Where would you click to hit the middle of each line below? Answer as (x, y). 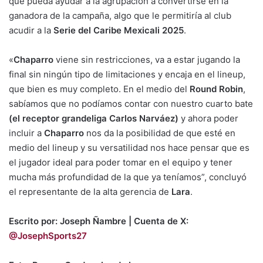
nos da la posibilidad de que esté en (160, 133)
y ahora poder (208, 118)
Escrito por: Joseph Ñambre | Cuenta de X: (99, 221)
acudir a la (31, 30)
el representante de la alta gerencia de (90, 192)
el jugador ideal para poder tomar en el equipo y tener (121, 162)
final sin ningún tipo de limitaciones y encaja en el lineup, (127, 74)
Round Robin (216, 89)
